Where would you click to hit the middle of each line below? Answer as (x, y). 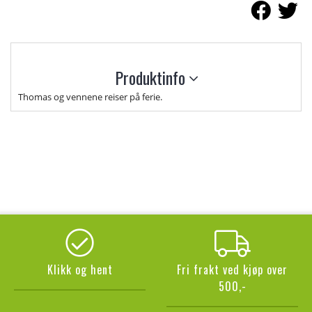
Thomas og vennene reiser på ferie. (90, 97)
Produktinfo (152, 78)
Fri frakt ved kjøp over (232, 270)
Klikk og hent (80, 270)
